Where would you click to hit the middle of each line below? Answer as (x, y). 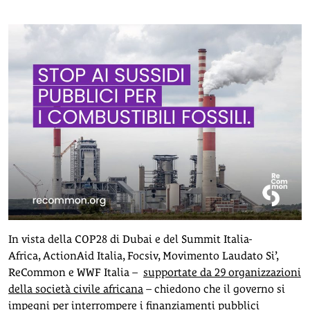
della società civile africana (76, 289)
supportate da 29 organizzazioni (222, 272)
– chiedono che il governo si (214, 289)
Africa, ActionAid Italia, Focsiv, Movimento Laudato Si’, (143, 255)
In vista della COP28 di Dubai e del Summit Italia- (130, 239)
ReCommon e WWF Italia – (76, 272)
